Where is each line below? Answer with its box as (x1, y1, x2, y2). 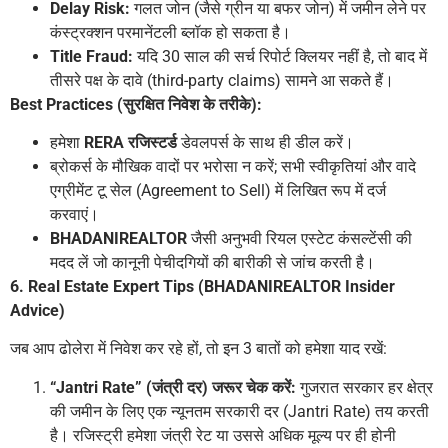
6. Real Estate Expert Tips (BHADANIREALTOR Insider (10, 276, 395, 296)
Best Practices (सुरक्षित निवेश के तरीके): (10, 94, 262, 114)
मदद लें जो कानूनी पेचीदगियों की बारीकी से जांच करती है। (50, 252, 375, 272)
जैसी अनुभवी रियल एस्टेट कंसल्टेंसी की (187, 228, 412, 248)
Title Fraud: (50, 46, 133, 66)
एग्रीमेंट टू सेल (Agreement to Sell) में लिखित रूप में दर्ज (50, 180, 386, 200)
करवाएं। (50, 204, 99, 224)
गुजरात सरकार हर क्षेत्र (296, 377, 433, 397)
